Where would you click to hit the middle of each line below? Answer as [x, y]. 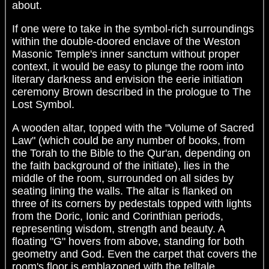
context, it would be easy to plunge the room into [128, 67]
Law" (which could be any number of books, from [128, 141]
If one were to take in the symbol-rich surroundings [133, 29]
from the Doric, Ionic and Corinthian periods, [118, 216]
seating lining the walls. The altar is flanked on [122, 191]
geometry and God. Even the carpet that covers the [134, 254]
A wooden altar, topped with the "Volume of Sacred [133, 128]
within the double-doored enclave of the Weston [126, 42]
